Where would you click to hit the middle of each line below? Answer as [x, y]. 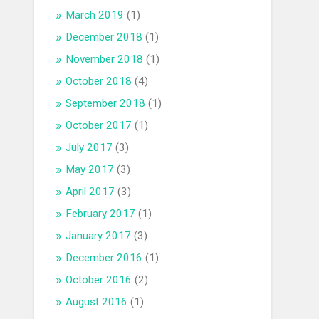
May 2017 [90, 170]
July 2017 [89, 148]
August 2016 [97, 302]
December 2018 [104, 37]
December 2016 [104, 258]
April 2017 [90, 192]
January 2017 [99, 236]
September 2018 [106, 104]
